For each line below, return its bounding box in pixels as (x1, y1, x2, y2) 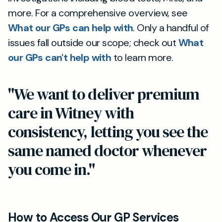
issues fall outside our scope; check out (8, 36, 178, 49)
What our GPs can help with (8, 21, 133, 34)
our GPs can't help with (8, 51, 111, 64)
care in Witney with (8, 102, 134, 124)
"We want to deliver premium (8, 83, 200, 105)
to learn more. (111, 51, 173, 64)
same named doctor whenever (8, 140, 207, 162)
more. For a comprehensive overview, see (8, 6, 188, 19)
